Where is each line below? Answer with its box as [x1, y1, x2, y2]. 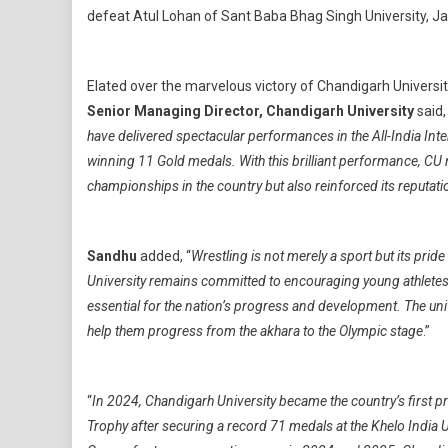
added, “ [140, 248, 191, 264]
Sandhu [87, 248, 140, 264]
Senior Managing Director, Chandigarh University [87, 103, 417, 119]
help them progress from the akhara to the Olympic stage [87, 323, 423, 339]
